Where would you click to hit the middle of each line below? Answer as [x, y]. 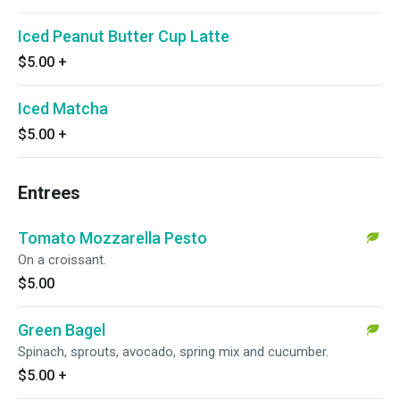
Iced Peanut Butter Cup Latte [124, 36]
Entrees [49, 193]
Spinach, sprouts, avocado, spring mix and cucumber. [173, 352]
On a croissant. [62, 260]
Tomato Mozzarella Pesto [112, 238]
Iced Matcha [63, 108]
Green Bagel [62, 330]
